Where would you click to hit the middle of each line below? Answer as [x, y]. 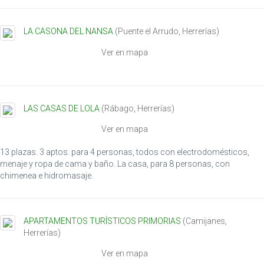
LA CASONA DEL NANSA [69, 32]
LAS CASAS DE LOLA [62, 108]
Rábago [119, 108]
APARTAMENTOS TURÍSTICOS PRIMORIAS [102, 221]
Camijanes [205, 221]
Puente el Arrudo [148, 32]
